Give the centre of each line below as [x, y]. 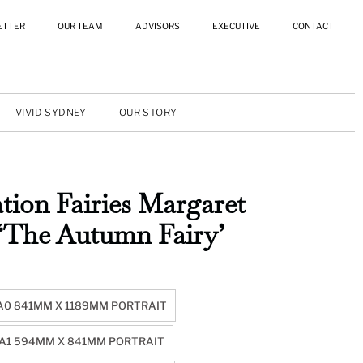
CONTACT [313, 26]
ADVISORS [157, 26]
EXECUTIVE [236, 26]
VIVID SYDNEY [51, 112]
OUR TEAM [80, 26]
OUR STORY [148, 112]
